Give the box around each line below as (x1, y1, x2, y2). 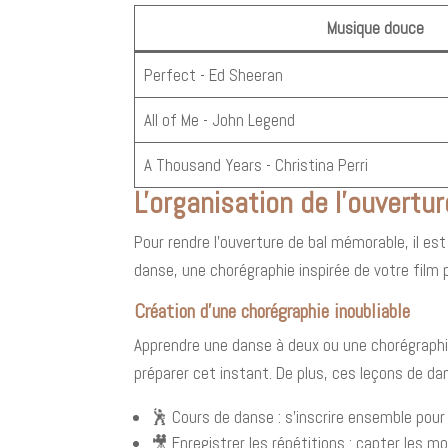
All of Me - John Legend (143, 108, 295, 131)
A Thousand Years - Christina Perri (143, 153, 368, 176)
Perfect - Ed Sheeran (143, 63, 283, 86)
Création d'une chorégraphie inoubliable (134, 297, 411, 324)
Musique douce (326, 16, 424, 39)
